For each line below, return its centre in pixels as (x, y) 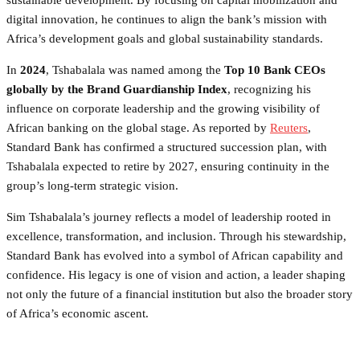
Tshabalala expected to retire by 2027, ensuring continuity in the (168, 166)
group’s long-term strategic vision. (92, 185)
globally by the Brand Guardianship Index (117, 89)
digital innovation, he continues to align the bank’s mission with (167, 19)
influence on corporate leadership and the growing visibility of (163, 108)
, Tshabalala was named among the (135, 70)
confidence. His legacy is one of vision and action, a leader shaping (176, 274)
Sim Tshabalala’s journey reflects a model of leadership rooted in (169, 217)
